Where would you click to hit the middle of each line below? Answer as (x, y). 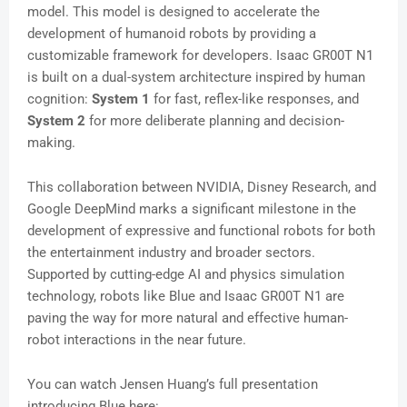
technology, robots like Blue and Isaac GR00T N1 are (186, 297)
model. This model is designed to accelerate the (174, 12)
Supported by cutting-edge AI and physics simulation (186, 275)
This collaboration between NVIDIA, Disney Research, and (202, 188)
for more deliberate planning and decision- (215, 121)
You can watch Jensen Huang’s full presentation (173, 385)
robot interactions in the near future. (137, 340)
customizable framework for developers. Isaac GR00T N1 (200, 56)
